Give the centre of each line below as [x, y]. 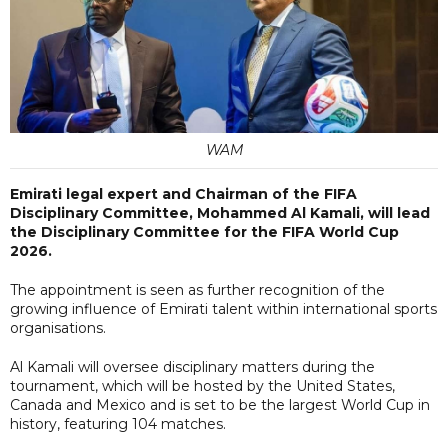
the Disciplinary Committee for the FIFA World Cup [204, 231]
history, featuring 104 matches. [118, 423]
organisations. [58, 327]
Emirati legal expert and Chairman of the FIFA [183, 193]
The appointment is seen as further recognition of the [197, 289]
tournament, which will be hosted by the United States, [202, 385]
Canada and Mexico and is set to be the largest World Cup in [220, 404]
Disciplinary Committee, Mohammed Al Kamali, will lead [220, 212]
